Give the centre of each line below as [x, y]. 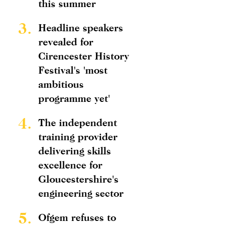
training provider [78, 136]
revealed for [66, 42]
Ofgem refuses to [77, 217]
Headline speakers [81, 27]
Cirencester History [84, 56]
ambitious [61, 84]
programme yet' [74, 98]
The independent [78, 122]
